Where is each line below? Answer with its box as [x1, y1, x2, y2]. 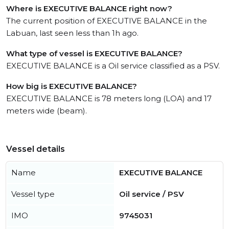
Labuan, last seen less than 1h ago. [6, 28, 139, 38]
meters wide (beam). [6, 106, 87, 116]
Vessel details [6, 144, 65, 154]
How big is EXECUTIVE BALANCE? [6, 81, 137, 91]
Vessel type [11, 189, 55, 199]
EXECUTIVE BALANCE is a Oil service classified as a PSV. [6, 61, 220, 71]
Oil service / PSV [119, 189, 184, 199]
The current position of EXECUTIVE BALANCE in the [6, 16, 207, 26]
